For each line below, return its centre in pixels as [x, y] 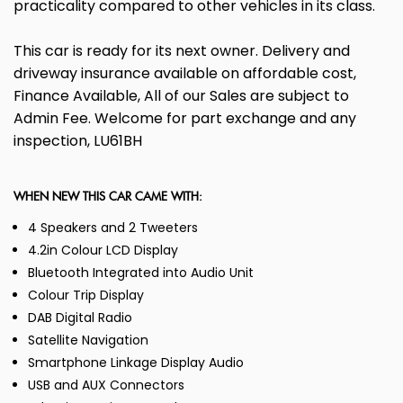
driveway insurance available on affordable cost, [185, 74]
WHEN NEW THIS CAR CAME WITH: [108, 198]
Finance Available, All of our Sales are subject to [181, 96]
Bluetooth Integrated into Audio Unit [141, 273]
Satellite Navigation [88, 340]
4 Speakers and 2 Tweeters [113, 228]
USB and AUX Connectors [106, 385]
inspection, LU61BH [78, 141]
